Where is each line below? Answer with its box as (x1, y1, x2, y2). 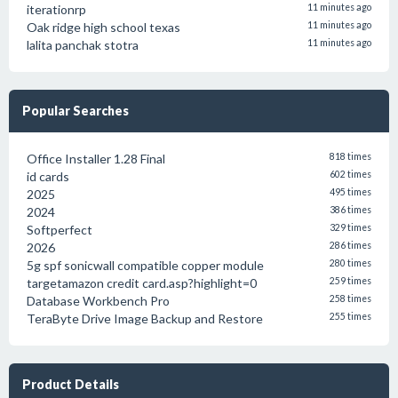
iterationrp (27, 2, 86, 17)
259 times (330, 275, 371, 286)
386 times (330, 204, 371, 215)
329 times (330, 222, 371, 233)
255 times (330, 311, 371, 322)
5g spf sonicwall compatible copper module (27, 258, 264, 273)
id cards (27, 169, 69, 184)
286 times (330, 240, 371, 251)
